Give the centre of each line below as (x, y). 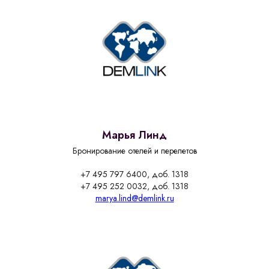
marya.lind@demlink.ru (134, 198)
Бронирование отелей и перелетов (134, 150)
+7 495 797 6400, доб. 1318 (134, 174)
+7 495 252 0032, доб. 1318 (134, 186)
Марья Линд (134, 135)
